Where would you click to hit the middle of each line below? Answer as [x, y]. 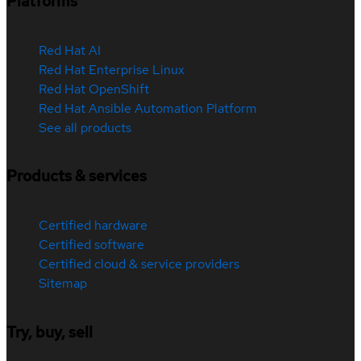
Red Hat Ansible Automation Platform [148, 108]
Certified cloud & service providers [139, 264]
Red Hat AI [70, 50]
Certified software [91, 245]
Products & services [77, 176]
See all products [85, 127]
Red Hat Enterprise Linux [112, 69]
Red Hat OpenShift [94, 89]
